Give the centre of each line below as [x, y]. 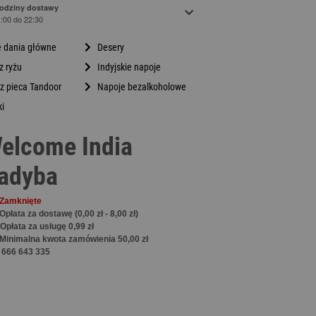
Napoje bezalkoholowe [141, 87]
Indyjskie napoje [129, 67]
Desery [110, 47]
